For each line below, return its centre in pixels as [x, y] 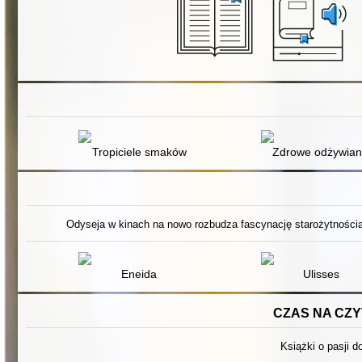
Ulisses [322, 274]
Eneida [139, 274]
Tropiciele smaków [139, 152]
